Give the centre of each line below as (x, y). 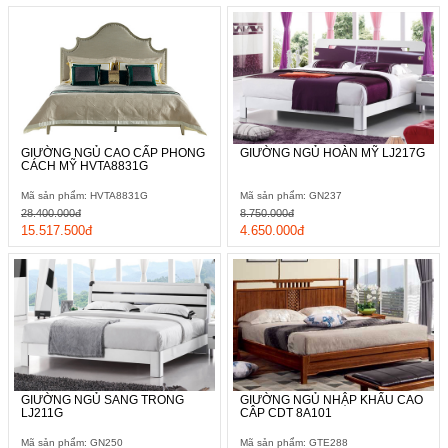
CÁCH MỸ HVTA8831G (84, 165)
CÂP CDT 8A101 (286, 412)
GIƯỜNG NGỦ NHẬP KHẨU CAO (331, 399)
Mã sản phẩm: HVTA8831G (84, 195)
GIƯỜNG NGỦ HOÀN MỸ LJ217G (332, 152)
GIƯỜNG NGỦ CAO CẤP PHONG (113, 152)
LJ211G (42, 412)
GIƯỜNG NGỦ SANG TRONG (102, 399)
